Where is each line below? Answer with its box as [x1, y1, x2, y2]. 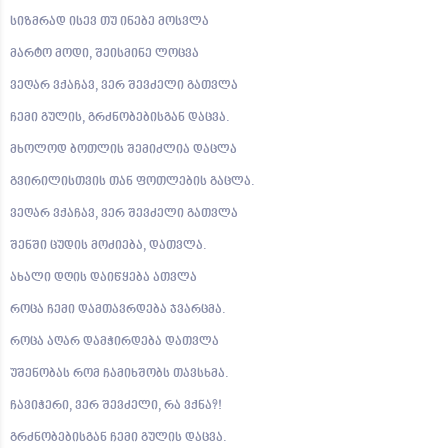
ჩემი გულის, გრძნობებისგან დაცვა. [10, 111, 230, 125]
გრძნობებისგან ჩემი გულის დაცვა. [10, 431, 227, 445]
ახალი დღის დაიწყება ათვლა [10, 271, 197, 285]
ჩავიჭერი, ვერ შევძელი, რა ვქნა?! [10, 399, 222, 413]
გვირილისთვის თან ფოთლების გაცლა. [10, 175, 255, 189]
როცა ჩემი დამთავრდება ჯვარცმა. [10, 303, 226, 317]
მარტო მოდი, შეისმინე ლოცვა [10, 47, 199, 61]
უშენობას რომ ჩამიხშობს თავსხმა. [10, 367, 229, 381]
